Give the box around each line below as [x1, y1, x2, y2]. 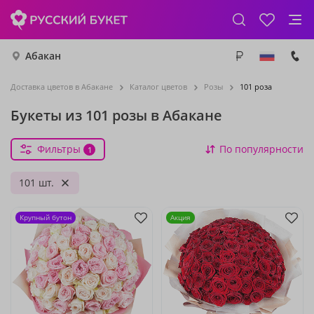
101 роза [240, 81, 272, 92]
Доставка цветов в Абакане [11, 81, 113, 92]
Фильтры [37, 142, 81, 156]
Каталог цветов [130, 81, 187, 92]
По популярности [219, 142, 303, 156]
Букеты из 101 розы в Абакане [11, 106, 222, 125]
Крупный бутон [20, 212, 71, 222]
